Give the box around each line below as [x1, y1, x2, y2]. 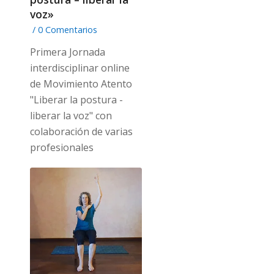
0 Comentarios [37, 24, 97, 36]
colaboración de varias [29, 125, 133, 139]
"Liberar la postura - [29, 93, 123, 107]
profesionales [29, 141, 94, 155]
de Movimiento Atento [29, 77, 132, 91]
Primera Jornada [29, 45, 105, 59]
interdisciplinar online [29, 61, 130, 75]
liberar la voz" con [29, 109, 112, 123]
